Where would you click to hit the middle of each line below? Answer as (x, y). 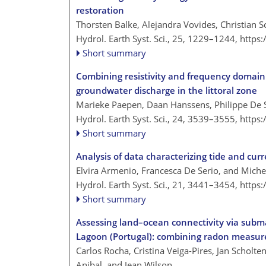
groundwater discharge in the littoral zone (167, 90)
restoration (100, 10)
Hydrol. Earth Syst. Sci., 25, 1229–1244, (158, 38)
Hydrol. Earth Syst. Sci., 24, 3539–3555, (158, 118)
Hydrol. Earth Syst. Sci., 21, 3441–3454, (158, 184)
